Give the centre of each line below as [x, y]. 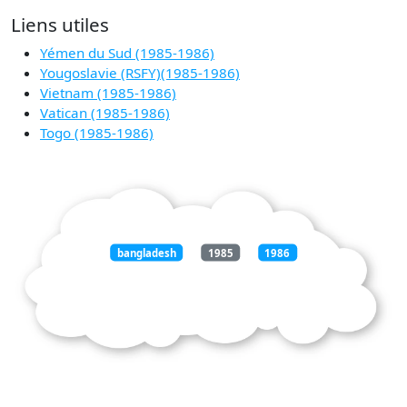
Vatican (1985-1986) [105, 113]
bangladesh [146, 253]
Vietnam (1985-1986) [108, 93]
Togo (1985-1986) [97, 133]
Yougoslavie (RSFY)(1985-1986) [140, 73]
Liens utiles [60, 25]
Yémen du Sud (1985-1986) [127, 53]
